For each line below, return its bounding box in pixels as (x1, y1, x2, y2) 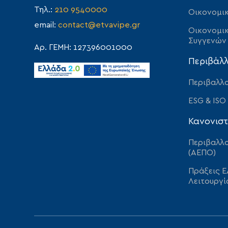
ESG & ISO (188, 97, 226, 105)
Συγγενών (188, 37, 226, 45)
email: (34, 21, 59, 30)
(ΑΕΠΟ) (188, 149, 216, 157)
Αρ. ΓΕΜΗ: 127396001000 (34, 43, 133, 52)
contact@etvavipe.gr (58, 21, 140, 30)
